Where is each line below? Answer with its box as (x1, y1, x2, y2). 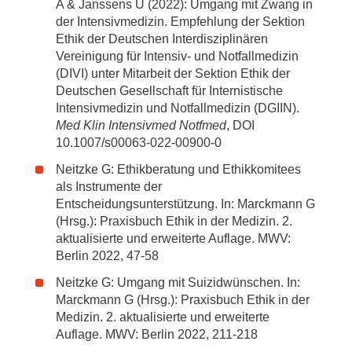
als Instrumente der (56, 180, 162, 193)
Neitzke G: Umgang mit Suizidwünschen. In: (56, 276, 300, 289)
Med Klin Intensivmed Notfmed (56, 119, 226, 132)
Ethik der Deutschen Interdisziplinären (56, 32, 268, 46)
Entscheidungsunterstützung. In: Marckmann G (56, 197, 315, 211)
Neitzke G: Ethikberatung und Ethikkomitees (56, 163, 301, 176)
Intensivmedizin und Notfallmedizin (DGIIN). (56, 101, 299, 115)
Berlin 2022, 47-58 (56, 249, 159, 262)
